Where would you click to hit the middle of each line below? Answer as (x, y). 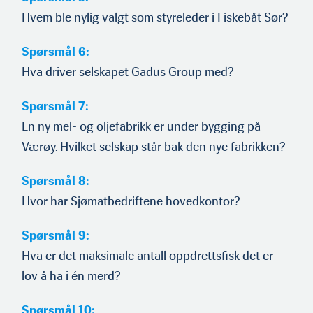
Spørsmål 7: (55, 107)
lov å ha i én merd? (72, 276)
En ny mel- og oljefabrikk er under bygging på (141, 127)
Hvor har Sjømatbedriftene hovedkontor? (131, 202)
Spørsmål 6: (56, 52)
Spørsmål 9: (56, 236)
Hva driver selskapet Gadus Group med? (128, 72)
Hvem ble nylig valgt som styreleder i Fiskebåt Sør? (155, 18)
